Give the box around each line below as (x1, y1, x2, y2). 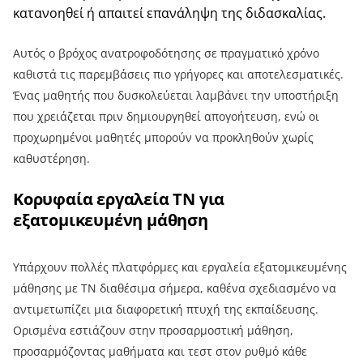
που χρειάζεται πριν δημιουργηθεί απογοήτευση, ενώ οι (13, 108, 319, 124)
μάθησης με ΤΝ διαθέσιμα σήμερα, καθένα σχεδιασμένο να (13, 280, 336, 296)
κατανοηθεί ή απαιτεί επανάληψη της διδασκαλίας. (13, 3, 326, 22)
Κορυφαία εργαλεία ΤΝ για (13, 187, 225, 210)
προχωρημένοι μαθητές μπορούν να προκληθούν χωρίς (13, 129, 314, 145)
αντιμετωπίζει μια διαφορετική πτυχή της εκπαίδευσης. (13, 301, 318, 317)
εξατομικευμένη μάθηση (13, 208, 208, 231)
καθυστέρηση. (13, 150, 90, 166)
